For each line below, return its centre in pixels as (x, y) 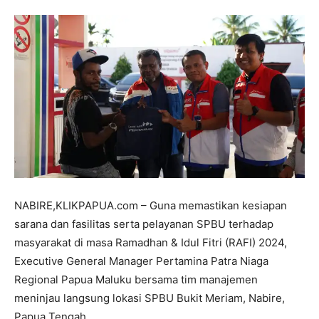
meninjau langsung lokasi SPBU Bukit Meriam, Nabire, (150, 298)
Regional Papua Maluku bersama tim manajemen (136, 280)
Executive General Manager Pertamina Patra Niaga (141, 261)
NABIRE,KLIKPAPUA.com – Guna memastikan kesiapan (151, 206)
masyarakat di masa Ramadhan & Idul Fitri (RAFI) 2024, (151, 243)
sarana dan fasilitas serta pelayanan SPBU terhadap (144, 224)
